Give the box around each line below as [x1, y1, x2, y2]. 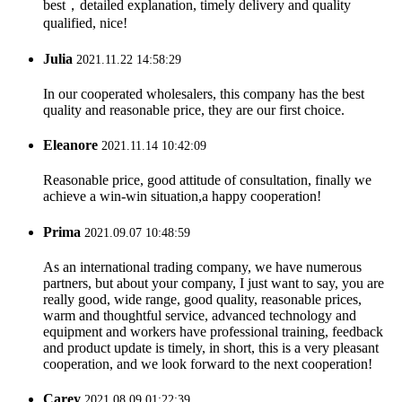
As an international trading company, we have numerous [43, 258, 362, 275]
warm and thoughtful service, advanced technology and [43, 307, 356, 323]
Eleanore [43, 137, 98, 153]
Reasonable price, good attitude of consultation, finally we [43, 172, 371, 188]
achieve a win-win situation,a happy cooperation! [43, 188, 321, 205]
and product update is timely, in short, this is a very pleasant [43, 339, 379, 355]
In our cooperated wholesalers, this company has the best [43, 85, 364, 101]
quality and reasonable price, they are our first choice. [43, 101, 345, 118]
